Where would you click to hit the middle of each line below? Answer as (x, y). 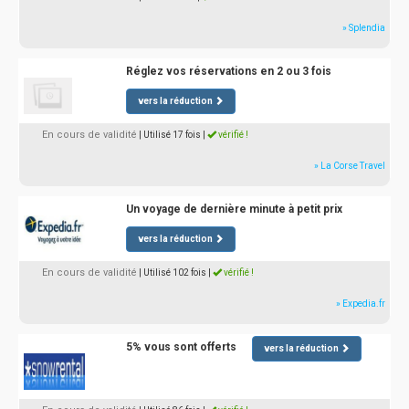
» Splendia (364, 28)
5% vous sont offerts (181, 347)
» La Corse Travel (350, 166)
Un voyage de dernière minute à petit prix (234, 209)
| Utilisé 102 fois (173, 273)
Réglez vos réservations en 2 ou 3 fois (228, 71)
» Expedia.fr (361, 304)
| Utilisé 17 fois (170, 135)
